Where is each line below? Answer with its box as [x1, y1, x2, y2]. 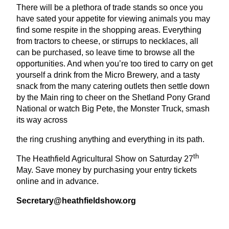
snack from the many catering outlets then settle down [16, 82, 210, 91]
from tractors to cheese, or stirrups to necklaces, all [16, 37, 198, 46]
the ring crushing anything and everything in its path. [16, 135, 204, 144]
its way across [16, 116, 67, 125]
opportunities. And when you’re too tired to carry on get [16, 59, 213, 68]
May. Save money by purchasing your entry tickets [16, 166, 197, 175]
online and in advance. [16, 177, 101, 186]
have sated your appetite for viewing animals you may [16, 14, 210, 24]
